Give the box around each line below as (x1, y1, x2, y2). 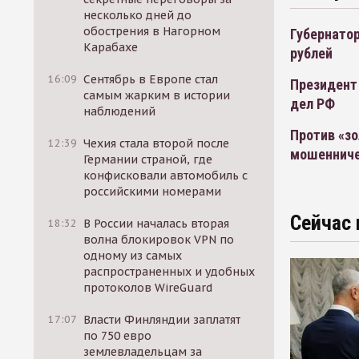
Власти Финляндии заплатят (83, 313, 241, 327)
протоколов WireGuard (83, 280, 213, 295)
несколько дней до (83, 8, 192, 22)
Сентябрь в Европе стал (83, 72, 219, 87)
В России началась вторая (83, 216, 230, 231)
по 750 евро (83, 329, 152, 343)
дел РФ (290, 95, 335, 112)
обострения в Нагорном (83, 24, 221, 38)
